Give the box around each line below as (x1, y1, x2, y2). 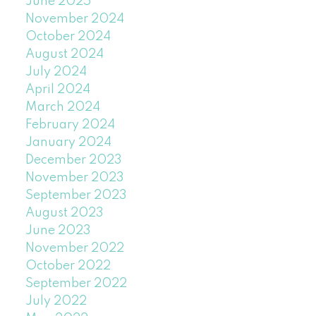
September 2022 (25, 277, 127, 291)
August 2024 (25, 48, 104, 61)
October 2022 (25, 260, 111, 273)
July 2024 (25, 66, 87, 79)
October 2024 (25, 30, 111, 44)
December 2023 (25, 154, 122, 167)
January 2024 (25, 136, 111, 150)
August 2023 (25, 207, 104, 220)
